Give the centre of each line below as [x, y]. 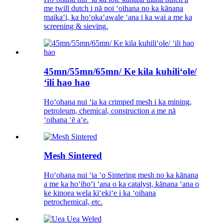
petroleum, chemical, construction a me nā [110, 111]
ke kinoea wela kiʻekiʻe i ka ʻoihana [100, 193]
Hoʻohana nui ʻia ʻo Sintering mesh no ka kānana [121, 175]
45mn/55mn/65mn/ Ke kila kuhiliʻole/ [120, 71]
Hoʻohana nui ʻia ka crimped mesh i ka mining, [118, 102]
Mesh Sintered [73, 156]
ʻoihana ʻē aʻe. [66, 119]
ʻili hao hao [67, 82]
